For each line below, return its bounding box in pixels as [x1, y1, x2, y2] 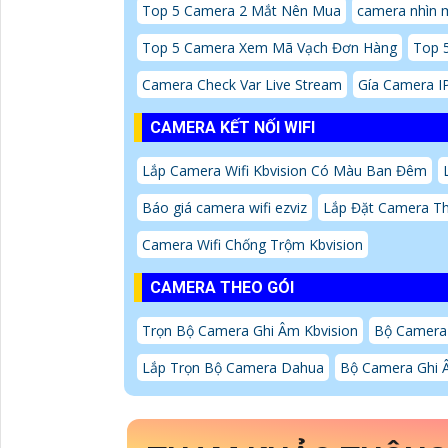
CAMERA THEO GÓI [150, 278, 294, 298]
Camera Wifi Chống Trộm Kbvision [142, 235, 363, 255]
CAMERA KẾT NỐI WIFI [150, 118, 315, 138]
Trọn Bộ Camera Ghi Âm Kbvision [142, 321, 358, 341]
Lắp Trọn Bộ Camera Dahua [142, 358, 324, 378]
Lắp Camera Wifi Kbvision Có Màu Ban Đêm [142, 161, 427, 181]
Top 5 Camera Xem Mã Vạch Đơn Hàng [142, 38, 397, 58]
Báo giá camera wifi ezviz [142, 198, 307, 218]
